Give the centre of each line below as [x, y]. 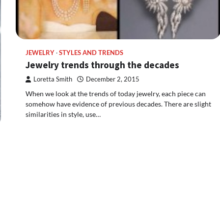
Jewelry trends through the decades [102, 65]
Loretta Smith [53, 80]
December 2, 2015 [113, 80]
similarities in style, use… [63, 114]
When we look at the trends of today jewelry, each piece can [116, 94]
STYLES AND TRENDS [91, 53]
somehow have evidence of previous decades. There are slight [118, 104]
